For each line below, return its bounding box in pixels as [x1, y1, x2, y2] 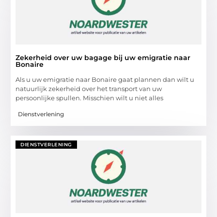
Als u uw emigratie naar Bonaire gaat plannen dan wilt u [15, 76, 195, 84]
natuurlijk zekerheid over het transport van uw [15, 85, 162, 93]
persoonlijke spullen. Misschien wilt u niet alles [15, 94, 164, 102]
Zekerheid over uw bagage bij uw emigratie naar [15, 53, 191, 62]
